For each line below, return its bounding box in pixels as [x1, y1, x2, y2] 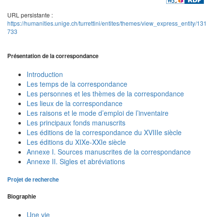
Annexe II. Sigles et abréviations [27, 156, 125, 167]
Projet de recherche [7, 175, 59, 184]
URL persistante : [7, 11, 53, 19]
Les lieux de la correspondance [27, 98, 123, 108]
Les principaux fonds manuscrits [27, 118, 125, 128]
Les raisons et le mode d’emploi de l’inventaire [27, 108, 169, 118]
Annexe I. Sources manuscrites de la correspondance [27, 147, 191, 157]
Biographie [7, 192, 36, 201]
